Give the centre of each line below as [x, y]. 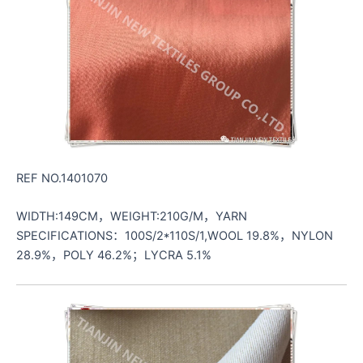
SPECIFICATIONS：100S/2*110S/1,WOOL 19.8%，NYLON [175, 236]
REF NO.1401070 [62, 178]
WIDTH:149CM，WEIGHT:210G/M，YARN [132, 217]
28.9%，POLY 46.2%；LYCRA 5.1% [114, 256]
